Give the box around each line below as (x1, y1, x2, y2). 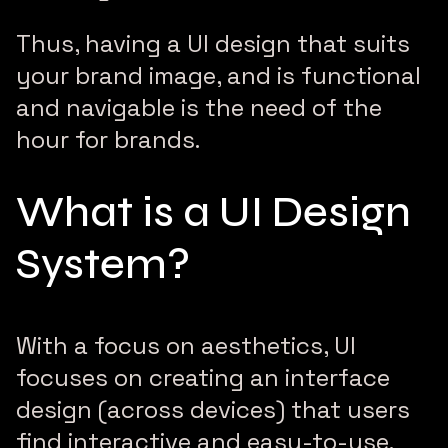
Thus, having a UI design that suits (16, 28, 410, 60)
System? (16, 238, 190, 291)
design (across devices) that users (16, 394, 410, 426)
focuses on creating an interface (16, 362, 390, 394)
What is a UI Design (16, 186, 411, 239)
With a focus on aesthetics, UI (16, 330, 356, 362)
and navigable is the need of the (16, 92, 382, 124)
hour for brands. (16, 124, 200, 156)
